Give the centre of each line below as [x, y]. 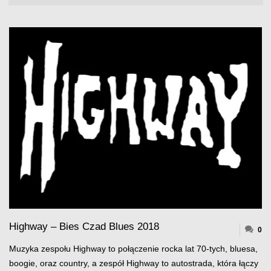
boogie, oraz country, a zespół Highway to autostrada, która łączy [133, 264]
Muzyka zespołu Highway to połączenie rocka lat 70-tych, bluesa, [133, 249]
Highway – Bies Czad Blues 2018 [84, 226]
